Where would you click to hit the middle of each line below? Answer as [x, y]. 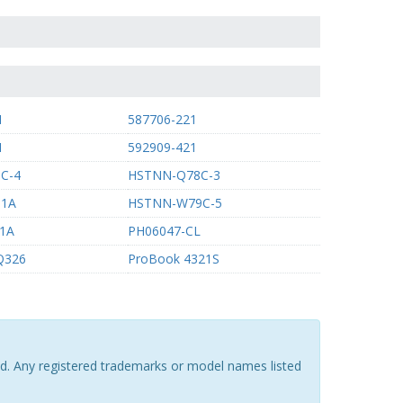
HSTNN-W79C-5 [175, 203]
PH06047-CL [164, 231]
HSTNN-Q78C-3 [174, 175]
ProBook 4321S [173, 259]
